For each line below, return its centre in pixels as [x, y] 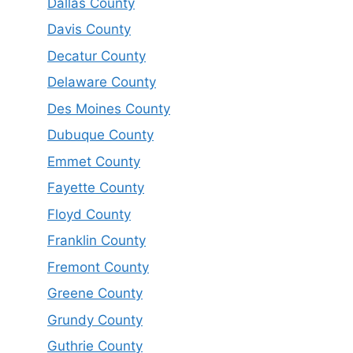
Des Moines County [109, 108]
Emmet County [94, 161]
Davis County [89, 30]
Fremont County [98, 267]
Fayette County [96, 188]
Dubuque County [100, 135]
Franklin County [97, 241]
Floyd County [89, 214]
